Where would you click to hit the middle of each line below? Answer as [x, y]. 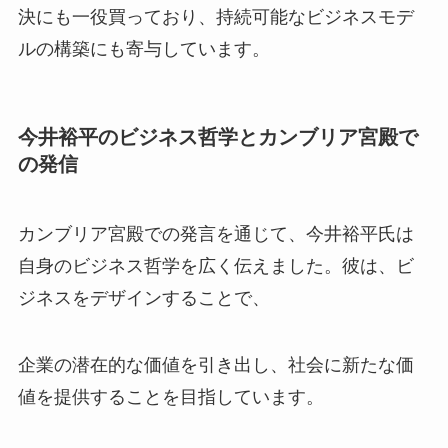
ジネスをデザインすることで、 [143, 297]
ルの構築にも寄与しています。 [143, 49]
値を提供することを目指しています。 [170, 397]
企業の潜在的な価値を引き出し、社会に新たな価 [215, 365]
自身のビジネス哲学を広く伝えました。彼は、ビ [215, 265]
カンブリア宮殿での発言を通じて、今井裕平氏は [215, 233]
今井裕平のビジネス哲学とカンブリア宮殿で [217, 137]
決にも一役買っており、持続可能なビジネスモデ [215, 17]
